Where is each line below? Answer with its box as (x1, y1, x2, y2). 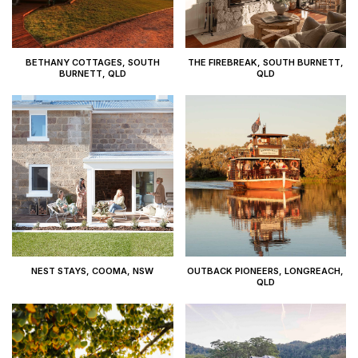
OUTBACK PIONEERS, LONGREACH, (187, 265, 344, 276)
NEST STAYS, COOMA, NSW (31, 265, 154, 276)
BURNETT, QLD (58, 68, 126, 80)
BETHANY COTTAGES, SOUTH (25, 57, 160, 69)
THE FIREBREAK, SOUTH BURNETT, (187, 57, 344, 69)
